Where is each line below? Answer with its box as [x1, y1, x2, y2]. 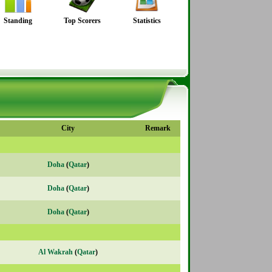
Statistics [132, 16, 161, 25]
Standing [4, 16, 32, 25]
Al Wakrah [38, 248, 73, 257]
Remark [145, 124, 171, 133]
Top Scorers [64, 16, 101, 25]
